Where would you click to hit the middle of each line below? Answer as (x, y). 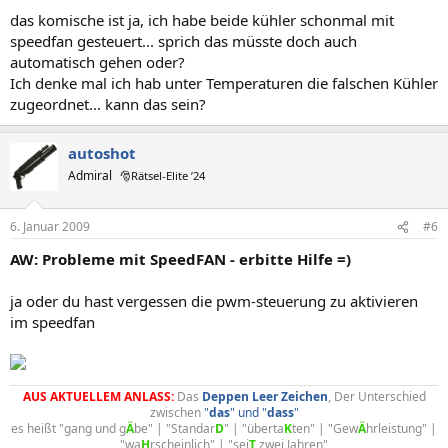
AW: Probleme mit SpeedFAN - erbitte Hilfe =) (180, 259)
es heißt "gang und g (68, 428)
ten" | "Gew (325, 428)
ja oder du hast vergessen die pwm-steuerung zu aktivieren (214, 301)
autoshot (102, 152)
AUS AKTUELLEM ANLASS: (98, 396)
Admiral (90, 175)
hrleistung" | (401, 428)
